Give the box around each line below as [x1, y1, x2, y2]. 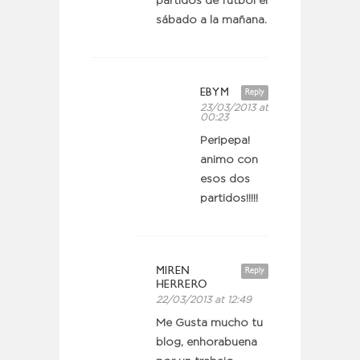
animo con [200, 154, 258, 165]
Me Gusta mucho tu [156, 317, 263, 328]
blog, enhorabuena [156, 337, 257, 347]
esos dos [200, 174, 250, 184]
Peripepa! [200, 135, 250, 145]
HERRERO [156, 276, 208, 291]
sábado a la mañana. [156, 14, 267, 25]
